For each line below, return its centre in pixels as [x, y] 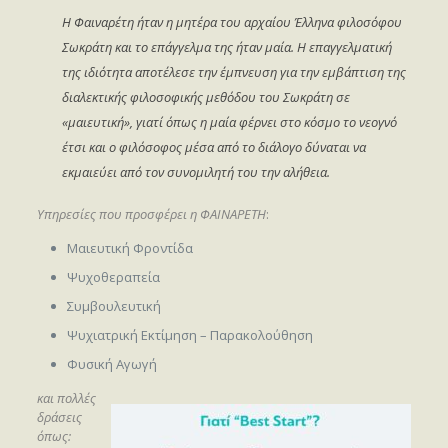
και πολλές [66, 397]
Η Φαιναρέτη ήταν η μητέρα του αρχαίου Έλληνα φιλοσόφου [231, 21]
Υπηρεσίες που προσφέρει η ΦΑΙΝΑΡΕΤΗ [151, 213]
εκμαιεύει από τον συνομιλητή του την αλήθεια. [195, 171]
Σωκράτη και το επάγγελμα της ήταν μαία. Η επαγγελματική [226, 46]
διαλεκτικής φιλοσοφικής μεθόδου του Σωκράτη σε [205, 96]
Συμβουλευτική [113, 305]
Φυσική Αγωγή [111, 363]
